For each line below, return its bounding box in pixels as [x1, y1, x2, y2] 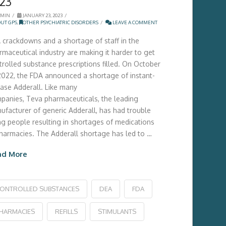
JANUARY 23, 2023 [21, 12, 63, 19]
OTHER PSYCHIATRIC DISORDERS [22, 19, 98, 26]
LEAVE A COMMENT [111, 19, 157, 26]
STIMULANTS [97, 207, 136, 216]
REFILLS [54, 207, 78, 216]
